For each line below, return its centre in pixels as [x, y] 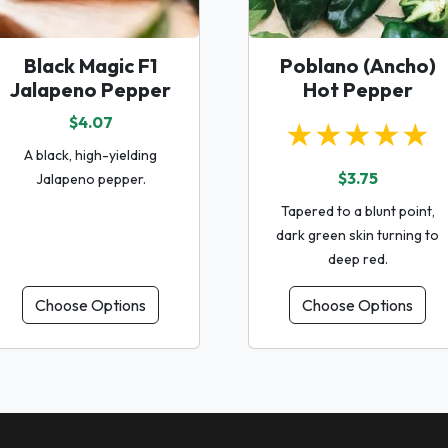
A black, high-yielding [90, 154]
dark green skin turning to [357, 234]
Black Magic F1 [90, 65]
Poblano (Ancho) [357, 65]
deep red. [357, 258]
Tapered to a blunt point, [357, 210]
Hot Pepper [357, 89]
